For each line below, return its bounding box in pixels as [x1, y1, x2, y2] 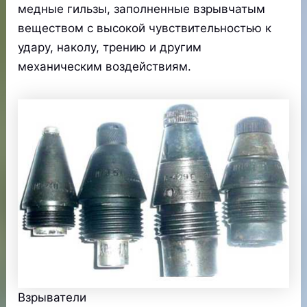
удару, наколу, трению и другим [18, 40, 202, 55]
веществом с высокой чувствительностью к [18, 21, 272, 36]
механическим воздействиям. [18, 60, 192, 74]
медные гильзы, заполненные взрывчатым [18, 2, 266, 16]
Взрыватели [18, 291, 87, 305]
